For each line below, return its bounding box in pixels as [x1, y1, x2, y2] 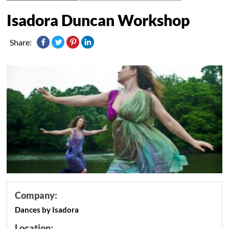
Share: [10, 37, 32, 47]
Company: [15, 189, 58, 201]
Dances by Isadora [15, 204, 79, 214]
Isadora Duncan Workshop [7, 10, 190, 29]
